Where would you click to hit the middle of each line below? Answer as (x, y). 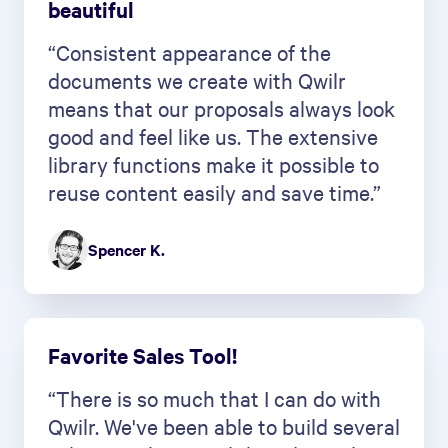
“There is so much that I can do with (214, 397)
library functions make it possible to (213, 163)
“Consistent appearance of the (189, 51)
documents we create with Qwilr (197, 79)
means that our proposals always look (221, 107)
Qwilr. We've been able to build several (224, 425)
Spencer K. (126, 249)
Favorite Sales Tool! (142, 354)
